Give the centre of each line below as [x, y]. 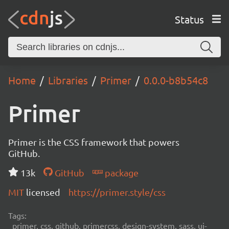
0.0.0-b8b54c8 [176, 80]
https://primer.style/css [117, 192]
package [120, 173]
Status [189, 19]
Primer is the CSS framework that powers [94, 142]
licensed [43, 192]
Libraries [68, 80]
